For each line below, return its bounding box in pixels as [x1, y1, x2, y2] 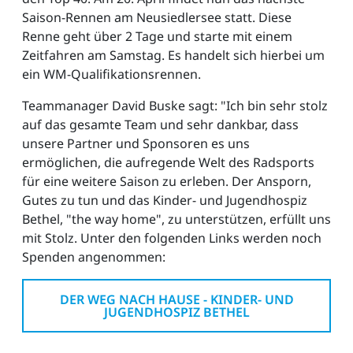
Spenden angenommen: [22, 247, 165, 266]
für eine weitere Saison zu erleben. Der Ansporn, [22, 172, 311, 190]
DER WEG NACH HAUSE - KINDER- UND [59, 290, 294, 308]
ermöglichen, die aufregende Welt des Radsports [22, 153, 314, 171]
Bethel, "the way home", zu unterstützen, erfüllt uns [22, 210, 331, 228]
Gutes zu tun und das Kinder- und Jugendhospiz [22, 191, 307, 209]
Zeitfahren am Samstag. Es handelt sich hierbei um [22, 46, 325, 64]
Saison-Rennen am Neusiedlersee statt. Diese [22, 8, 292, 26]
